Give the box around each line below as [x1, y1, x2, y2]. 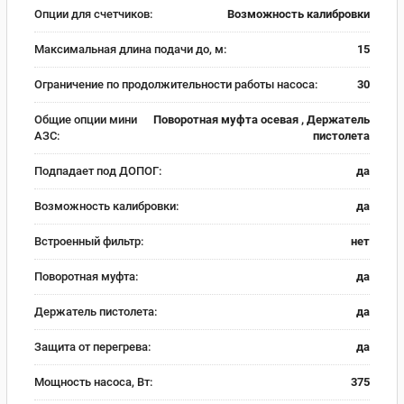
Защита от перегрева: [34, 339, 151, 353]
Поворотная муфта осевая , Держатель [153, 112, 370, 126]
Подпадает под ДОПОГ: [34, 163, 161, 178]
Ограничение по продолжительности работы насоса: [34, 77, 317, 91]
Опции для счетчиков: [34, 6, 152, 21]
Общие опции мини [34, 112, 137, 126]
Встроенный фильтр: [34, 234, 143, 248]
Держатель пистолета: [34, 304, 157, 318]
